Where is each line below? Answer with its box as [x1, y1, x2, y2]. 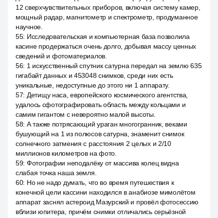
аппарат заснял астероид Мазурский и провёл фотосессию [16, 198, 199, 206]
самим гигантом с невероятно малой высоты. [16, 110, 156, 118]
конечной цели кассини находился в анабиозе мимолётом [16, 188, 196, 196]
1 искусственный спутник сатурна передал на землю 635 [26, 62, 202, 70]
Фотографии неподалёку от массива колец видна [26, 159, 179, 167]
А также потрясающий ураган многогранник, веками [26, 120, 187, 128]
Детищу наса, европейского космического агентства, [26, 91, 188, 99]
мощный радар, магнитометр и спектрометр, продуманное [16, 13, 198, 21]
